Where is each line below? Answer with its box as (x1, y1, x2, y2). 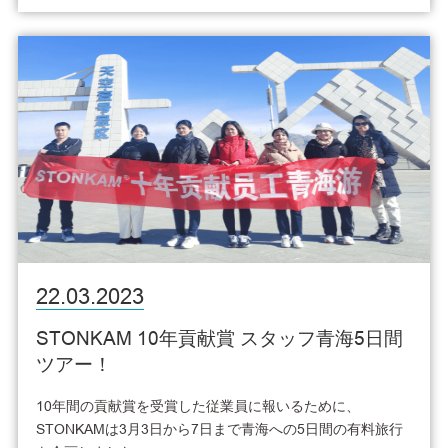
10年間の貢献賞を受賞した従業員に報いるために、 (35, 397, 360, 414)
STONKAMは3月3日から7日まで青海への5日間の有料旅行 (35, 420, 403, 437)
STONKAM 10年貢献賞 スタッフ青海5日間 (35, 326, 403, 349)
